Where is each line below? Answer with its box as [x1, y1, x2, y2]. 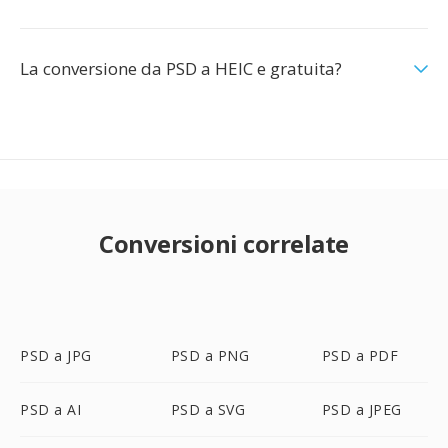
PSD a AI [20, 400, 81, 419]
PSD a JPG [20, 346, 92, 365]
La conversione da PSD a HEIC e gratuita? [20, 57, 342, 80]
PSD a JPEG [321, 400, 402, 419]
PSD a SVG [170, 400, 246, 419]
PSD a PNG [170, 346, 250, 365]
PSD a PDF [321, 346, 399, 365]
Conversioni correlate [99, 227, 349, 260]
